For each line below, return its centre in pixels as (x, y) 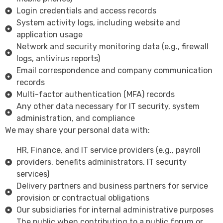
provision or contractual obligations (83, 198)
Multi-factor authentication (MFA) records (95, 95)
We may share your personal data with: (78, 130)
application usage (49, 35)
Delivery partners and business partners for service (112, 186)
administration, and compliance (75, 118)
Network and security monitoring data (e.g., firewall (112, 47)
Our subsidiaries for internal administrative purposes (115, 210)
